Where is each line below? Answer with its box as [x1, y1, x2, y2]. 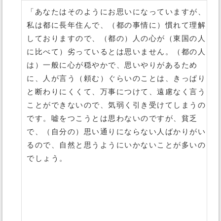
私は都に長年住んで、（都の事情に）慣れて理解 [27, 21, 206, 29]
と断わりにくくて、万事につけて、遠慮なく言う [27, 88, 206, 96]
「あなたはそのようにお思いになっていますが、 [27, 8, 206, 16]
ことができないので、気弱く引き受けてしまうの [27, 101, 206, 109]
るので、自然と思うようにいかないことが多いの [27, 141, 206, 149]
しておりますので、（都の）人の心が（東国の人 [27, 35, 206, 42]
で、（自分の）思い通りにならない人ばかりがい [27, 128, 206, 136]
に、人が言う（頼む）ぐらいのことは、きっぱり [27, 74, 206, 82]
